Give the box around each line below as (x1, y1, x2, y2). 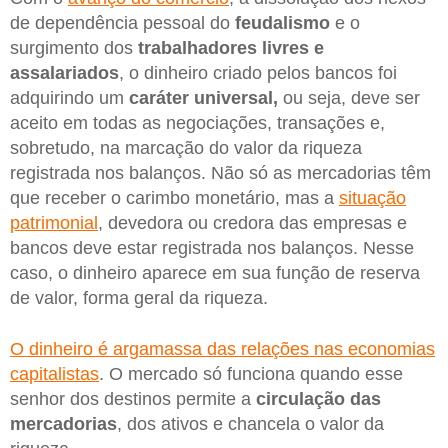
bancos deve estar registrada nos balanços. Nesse (10, 237, 414, 258)
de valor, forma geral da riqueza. (10, 287, 268, 308)
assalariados (10, 62, 119, 83)
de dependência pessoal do (10, 12, 235, 33)
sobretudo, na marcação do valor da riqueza (10, 137, 362, 158)
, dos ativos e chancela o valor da (117, 414, 384, 435)
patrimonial (10, 212, 98, 233)
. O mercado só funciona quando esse (99, 364, 403, 385)
